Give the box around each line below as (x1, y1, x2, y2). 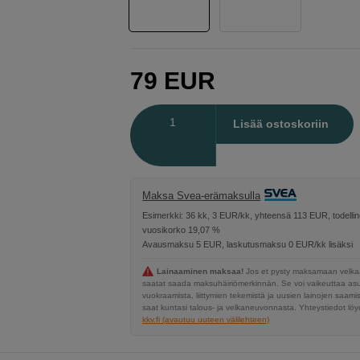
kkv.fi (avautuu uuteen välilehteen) (142, 315, 270, 324)
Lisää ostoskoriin (232, 117, 329, 131)
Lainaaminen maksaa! (157, 267, 244, 276)
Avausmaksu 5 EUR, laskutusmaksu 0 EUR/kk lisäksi (142, 239, 354, 249)
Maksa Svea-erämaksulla (142, 189, 261, 202)
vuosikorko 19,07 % (142, 225, 221, 235)
